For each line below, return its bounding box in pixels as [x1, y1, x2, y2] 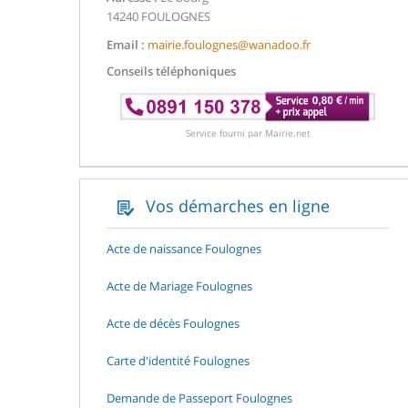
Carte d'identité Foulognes [107, 352, 250, 369]
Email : [107, 36, 145, 53]
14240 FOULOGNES [107, 8, 210, 25]
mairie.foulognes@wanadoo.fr [148, 36, 311, 53]
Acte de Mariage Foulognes [107, 277, 252, 294]
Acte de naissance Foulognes [107, 240, 261, 257]
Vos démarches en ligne [141, 194, 330, 217]
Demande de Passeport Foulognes [107, 389, 292, 406]
